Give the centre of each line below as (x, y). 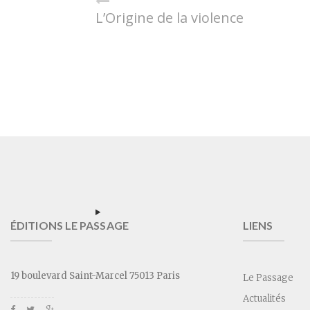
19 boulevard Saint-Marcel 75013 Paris (95, 276)
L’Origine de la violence (170, 18)
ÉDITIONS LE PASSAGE (70, 225)
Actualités (264, 299)
